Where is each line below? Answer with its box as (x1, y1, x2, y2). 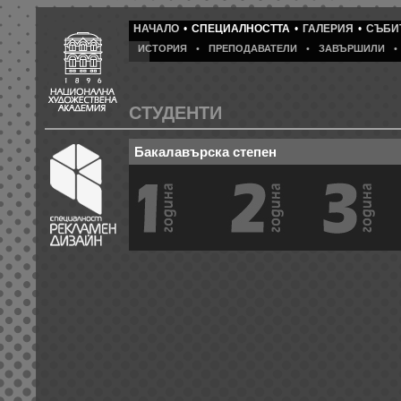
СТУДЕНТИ (129, 103, 222, 123)
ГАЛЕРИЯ (303, 22, 354, 35)
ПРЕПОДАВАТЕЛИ (209, 43, 297, 54)
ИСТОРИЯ (138, 43, 187, 54)
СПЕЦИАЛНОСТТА (192, 22, 290, 35)
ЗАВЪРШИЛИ (319, 43, 385, 54)
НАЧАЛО (133, 22, 179, 35)
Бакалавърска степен (134, 144, 277, 159)
